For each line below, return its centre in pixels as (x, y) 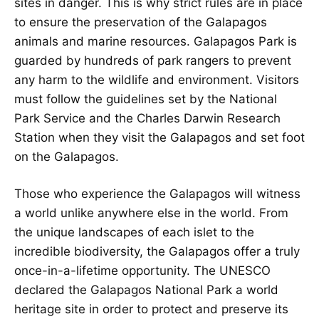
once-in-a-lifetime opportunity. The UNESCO (142, 271)
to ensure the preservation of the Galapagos (141, 22)
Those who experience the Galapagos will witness (157, 194)
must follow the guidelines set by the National (146, 99)
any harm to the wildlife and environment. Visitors (157, 79)
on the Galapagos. (67, 156)
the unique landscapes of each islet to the (134, 232)
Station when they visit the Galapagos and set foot (159, 137)
